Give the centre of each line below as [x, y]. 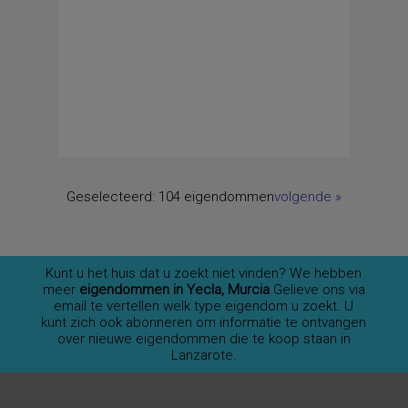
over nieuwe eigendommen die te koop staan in [204, 339]
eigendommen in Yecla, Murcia [176, 290]
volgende [303, 197]
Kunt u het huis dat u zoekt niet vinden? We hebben [204, 273]
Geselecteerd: [112, 197]
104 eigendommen [216, 197]
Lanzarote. [204, 355]
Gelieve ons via [319, 290]
